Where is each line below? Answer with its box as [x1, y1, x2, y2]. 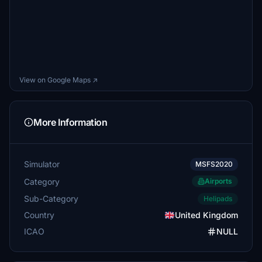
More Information [33, 116, 108, 128]
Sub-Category [24, 193, 78, 204]
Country [24, 210, 54, 220]
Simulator [24, 159, 60, 169]
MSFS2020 [195, 160, 233, 168]
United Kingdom [175, 210, 238, 220]
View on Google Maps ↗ [19, 75, 98, 84]
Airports [205, 177, 232, 185]
